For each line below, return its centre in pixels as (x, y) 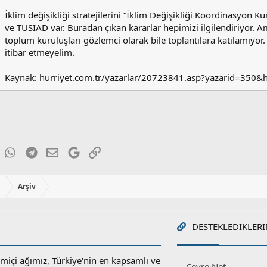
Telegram (56, 151)
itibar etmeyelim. (40, 53)
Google (94, 151)
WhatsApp (37, 151)
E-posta (73, 151)
